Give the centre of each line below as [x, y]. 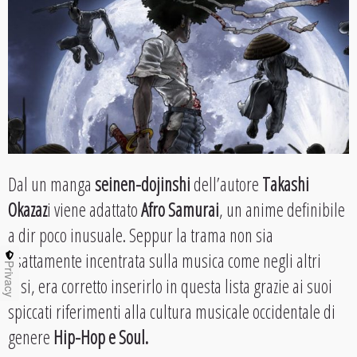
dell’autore [226, 184]
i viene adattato [94, 210]
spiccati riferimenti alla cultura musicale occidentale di [172, 312]
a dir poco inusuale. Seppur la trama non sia [141, 235]
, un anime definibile [282, 210]
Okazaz [27, 210]
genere [31, 337]
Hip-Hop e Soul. [101, 337]
